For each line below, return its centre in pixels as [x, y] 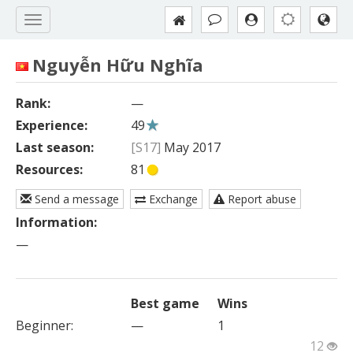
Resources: [49, 170]
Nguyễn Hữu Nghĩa [118, 65]
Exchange [172, 199]
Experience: [52, 125]
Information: [56, 223]
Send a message [75, 199]
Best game [165, 304]
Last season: [55, 148]
